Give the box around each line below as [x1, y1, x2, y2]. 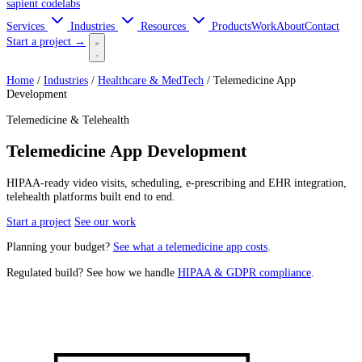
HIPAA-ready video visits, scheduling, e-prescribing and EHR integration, [6, 175, 347, 189]
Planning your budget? [6, 240, 113, 254]
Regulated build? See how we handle [6, 265, 178, 279]
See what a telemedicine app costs [113, 240, 267, 254]
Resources [141, 19, 189, 32]
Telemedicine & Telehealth [6, 112, 129, 126]
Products [212, 19, 251, 32]
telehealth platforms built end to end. [6, 189, 175, 203]
